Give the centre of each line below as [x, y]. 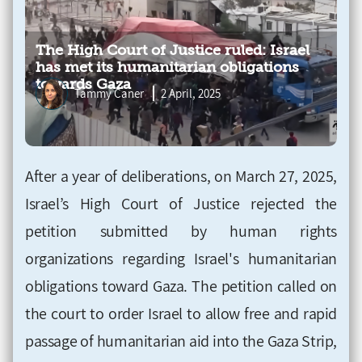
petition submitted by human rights [181, 231]
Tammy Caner [110, 94]
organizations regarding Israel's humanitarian [181, 258]
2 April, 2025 [191, 94]
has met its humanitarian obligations [167, 67]
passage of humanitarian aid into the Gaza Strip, [181, 341]
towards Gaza [83, 84]
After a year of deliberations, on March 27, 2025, [181, 176]
